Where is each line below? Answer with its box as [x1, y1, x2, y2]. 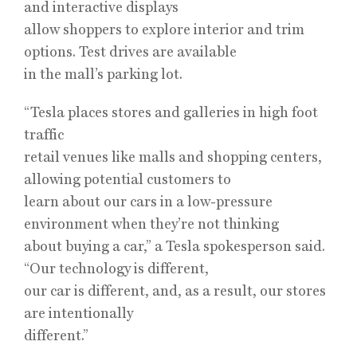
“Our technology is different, [24, 260, 209, 277]
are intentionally [24, 304, 133, 321]
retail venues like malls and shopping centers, [24, 148, 322, 165]
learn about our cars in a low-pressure [24, 193, 273, 210]
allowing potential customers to [24, 171, 231, 187]
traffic [24, 126, 64, 143]
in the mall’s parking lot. [24, 65, 182, 82]
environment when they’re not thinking [24, 215, 279, 232]
